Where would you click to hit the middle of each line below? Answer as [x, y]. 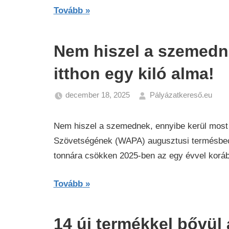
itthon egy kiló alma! [134, 73]
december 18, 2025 [98, 95]
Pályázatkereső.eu [181, 95]
